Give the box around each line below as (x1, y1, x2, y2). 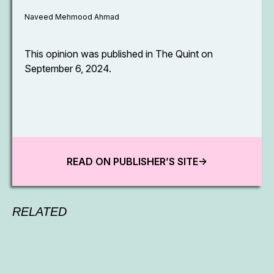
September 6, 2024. (24, 62, 114, 75)
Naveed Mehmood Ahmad (24, 12, 119, 21)
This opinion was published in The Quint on (24, 48, 213, 60)
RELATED (12, 205, 67, 218)
